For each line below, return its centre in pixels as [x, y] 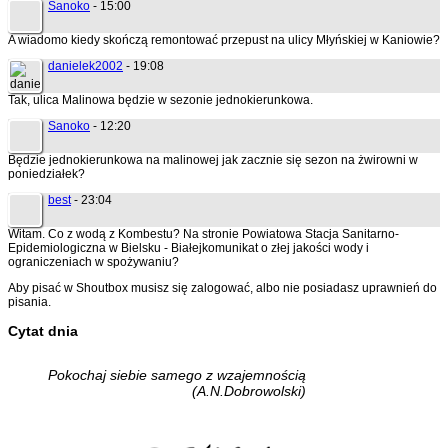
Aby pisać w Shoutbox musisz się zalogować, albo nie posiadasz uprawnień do [222, 288]
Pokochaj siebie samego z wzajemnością [177, 375]
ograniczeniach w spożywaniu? [93, 262]
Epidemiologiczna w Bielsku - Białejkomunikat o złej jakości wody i [188, 248]
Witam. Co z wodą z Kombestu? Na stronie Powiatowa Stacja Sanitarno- [203, 234]
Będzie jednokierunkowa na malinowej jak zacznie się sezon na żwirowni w [213, 160]
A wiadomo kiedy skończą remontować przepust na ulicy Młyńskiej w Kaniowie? [224, 40]
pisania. [29, 302]
